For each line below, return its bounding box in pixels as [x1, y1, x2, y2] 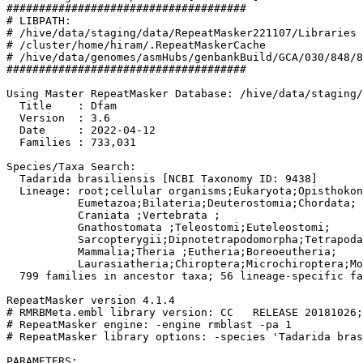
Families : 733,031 [6, 135, 136, 148]
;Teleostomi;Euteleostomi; [169, 220, 331, 233]
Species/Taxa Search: [6, 160, 136, 173]
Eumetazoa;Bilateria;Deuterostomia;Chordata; [6, 196, 357, 209]
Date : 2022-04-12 [6, 123, 156, 136]
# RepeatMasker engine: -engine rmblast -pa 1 [6, 318, 292, 331]
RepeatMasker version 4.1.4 [6, 293, 175, 306]
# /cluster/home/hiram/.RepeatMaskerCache [6, 38, 266, 51]
